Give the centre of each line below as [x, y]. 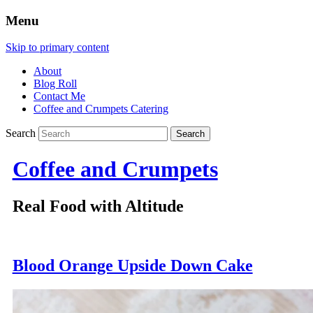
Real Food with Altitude [98, 206]
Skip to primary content [57, 48]
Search [21, 133]
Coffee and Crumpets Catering [101, 109]
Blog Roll [55, 84]
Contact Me [59, 96]
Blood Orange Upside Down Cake [132, 266]
